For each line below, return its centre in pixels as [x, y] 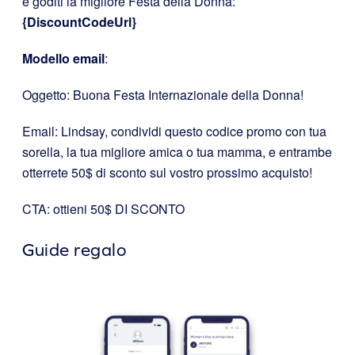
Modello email [63, 59]
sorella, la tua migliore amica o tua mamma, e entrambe [177, 152]
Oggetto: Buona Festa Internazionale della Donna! [163, 95]
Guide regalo [74, 250]
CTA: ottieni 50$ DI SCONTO [103, 209]
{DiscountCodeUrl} [79, 22]
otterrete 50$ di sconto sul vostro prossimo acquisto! [167, 173]
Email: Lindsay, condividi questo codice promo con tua [174, 132]
